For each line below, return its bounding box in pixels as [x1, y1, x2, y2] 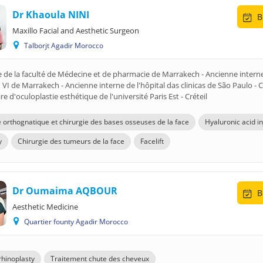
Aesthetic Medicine [12, 201, 78, 212]
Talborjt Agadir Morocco [22, 41, 109, 50]
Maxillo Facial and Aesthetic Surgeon [12, 25, 139, 36]
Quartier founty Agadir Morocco [22, 217, 134, 227]
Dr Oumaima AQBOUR [12, 184, 117, 197]
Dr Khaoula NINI [12, 8, 89, 21]
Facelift [140, 136, 164, 146]
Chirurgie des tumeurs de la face [18, 136, 124, 146]
